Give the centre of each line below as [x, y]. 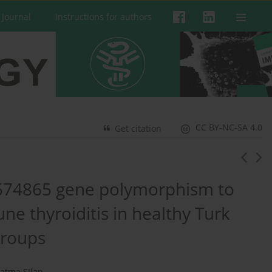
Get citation [138, 129]
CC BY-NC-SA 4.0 [229, 127]
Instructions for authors [104, 17]
